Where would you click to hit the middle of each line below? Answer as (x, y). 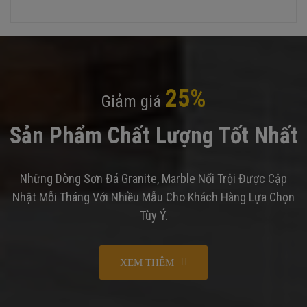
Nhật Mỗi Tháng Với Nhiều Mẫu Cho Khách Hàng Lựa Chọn (153, 197)
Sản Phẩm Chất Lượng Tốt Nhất (153, 135)
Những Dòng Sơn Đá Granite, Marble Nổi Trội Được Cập (153, 178)
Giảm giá (133, 101)
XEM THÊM (147, 262)
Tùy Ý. (153, 215)
